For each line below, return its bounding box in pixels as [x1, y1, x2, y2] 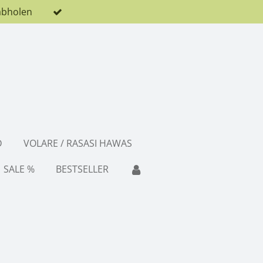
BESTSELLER [55, 162, 109, 176]
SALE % [3, 162, 35, 176]
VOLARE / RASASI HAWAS [23, 136, 132, 150]
